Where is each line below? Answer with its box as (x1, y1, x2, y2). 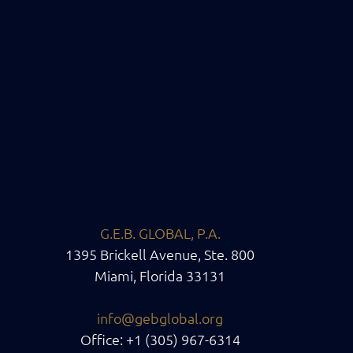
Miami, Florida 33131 (95, 266, 225, 284)
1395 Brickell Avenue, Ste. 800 (65, 244, 255, 263)
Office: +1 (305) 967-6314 (80, 329, 240, 348)
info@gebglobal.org (97, 308, 223, 327)
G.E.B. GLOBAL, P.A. (99, 223, 221, 242)
